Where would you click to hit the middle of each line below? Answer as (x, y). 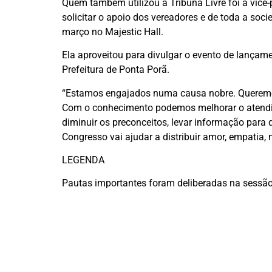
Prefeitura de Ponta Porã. (116, 70)
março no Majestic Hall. (113, 32)
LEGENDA (83, 160)
